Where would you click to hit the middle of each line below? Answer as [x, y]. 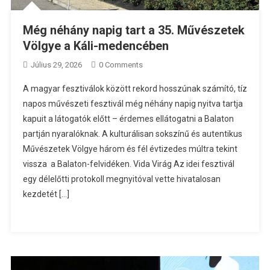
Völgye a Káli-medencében [96, 46]
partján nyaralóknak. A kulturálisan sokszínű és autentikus [132, 134]
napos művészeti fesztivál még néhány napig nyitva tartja [133, 104]
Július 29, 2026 [56, 65]
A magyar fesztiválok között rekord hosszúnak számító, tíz [135, 89]
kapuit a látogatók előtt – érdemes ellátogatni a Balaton [128, 119]
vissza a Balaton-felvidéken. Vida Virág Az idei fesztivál [128, 164]
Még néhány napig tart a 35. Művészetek [133, 30]
